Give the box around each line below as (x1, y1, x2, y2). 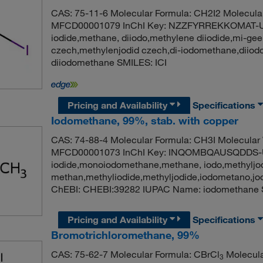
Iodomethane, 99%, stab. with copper (50, 114, 238, 127)
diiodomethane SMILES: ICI (50, 56, 167, 68)
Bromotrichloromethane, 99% (50, 228, 200, 242)
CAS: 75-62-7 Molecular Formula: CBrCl (50, 248, 220, 261)
